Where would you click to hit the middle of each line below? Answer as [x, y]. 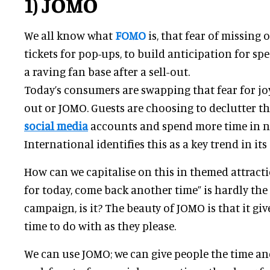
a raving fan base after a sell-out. [107, 72]
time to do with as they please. [100, 226]
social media [56, 126]
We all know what [70, 36]
